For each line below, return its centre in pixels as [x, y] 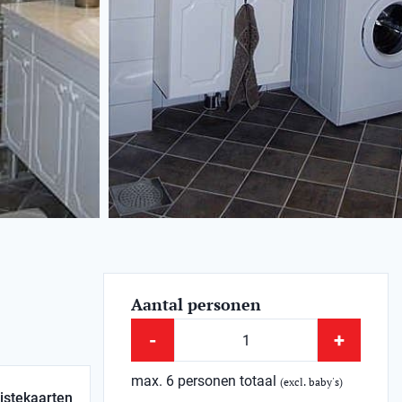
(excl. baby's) [312, 382]
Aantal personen [197, 304]
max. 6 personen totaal [206, 381]
